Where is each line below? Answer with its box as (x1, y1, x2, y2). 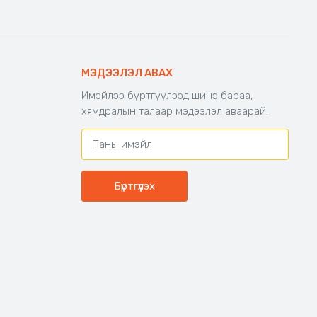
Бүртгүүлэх (113, 179, 155, 192)
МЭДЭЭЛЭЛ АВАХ (81, 67, 173, 79)
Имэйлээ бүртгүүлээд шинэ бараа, (81, 89, 253, 102)
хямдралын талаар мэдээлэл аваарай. (81, 105, 268, 117)
